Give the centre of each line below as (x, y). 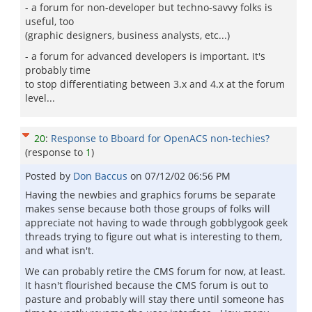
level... (40, 98)
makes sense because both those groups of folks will (148, 209)
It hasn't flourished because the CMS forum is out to (147, 285)
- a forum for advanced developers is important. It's (145, 56)
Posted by (49, 176)
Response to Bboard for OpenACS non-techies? (160, 138)
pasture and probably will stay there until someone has (155, 299)
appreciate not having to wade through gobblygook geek (156, 223)
